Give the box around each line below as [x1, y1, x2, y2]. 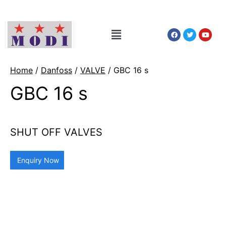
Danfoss [41, 65, 72, 76]
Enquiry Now [15, 156, 59, 165]
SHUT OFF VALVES [10, 126, 102, 139]
